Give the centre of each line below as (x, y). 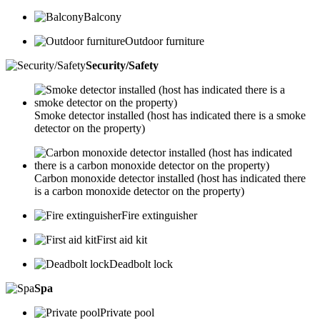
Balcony (102, 17)
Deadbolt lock (141, 264)
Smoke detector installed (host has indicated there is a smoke (170, 116)
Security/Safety (122, 66)
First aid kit (122, 240)
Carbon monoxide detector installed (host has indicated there (170, 179)
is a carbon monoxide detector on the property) (139, 191)
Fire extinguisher (159, 216)
